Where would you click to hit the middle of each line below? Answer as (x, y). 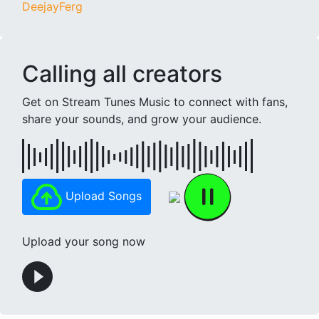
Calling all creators (122, 73)
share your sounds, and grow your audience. (142, 119)
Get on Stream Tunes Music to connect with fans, (155, 101)
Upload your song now (84, 241)
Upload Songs (101, 196)
